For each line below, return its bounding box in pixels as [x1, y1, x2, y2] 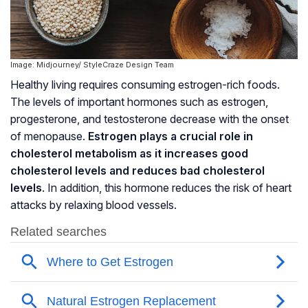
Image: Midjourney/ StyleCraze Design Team [10, 60, 174, 70]
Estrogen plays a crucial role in [88, 129, 253, 144]
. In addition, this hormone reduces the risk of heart [42, 181, 291, 195]
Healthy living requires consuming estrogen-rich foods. [10, 78, 280, 92]
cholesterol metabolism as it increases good [10, 146, 248, 161]
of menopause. [10, 129, 88, 144]
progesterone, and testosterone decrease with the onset [10, 112, 289, 126]
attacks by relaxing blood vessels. [10, 198, 177, 212]
